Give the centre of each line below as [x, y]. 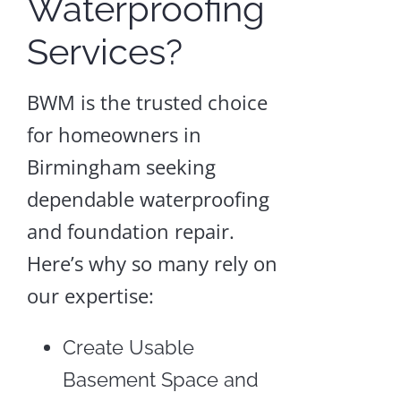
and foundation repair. [130, 230]
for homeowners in [114, 134]
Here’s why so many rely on [152, 263]
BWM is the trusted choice [147, 102]
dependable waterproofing [148, 198]
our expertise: [90, 295]
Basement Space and [160, 379]
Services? [104, 51]
